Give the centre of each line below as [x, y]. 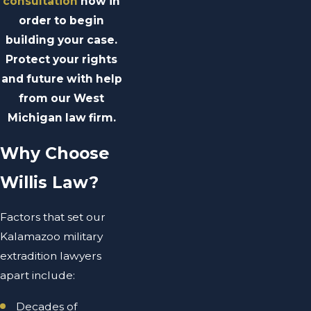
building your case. [61, 40]
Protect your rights [61, 60]
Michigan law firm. [61, 118]
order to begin [61, 21]
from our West [61, 99]
